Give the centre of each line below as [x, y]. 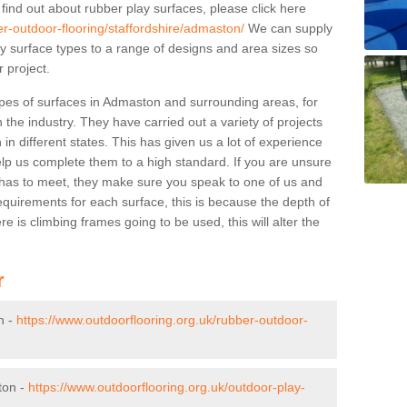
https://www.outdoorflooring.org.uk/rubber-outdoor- [162, 319]
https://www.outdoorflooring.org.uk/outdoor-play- [167, 387]
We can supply [288, 28]
